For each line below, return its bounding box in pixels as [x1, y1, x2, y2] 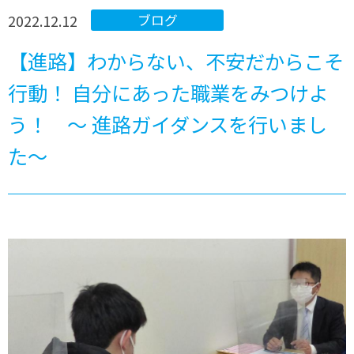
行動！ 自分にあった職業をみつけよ [8, 78, 330, 107]
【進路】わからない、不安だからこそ [8, 47, 345, 76]
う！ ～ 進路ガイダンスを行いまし [8, 110, 328, 139]
